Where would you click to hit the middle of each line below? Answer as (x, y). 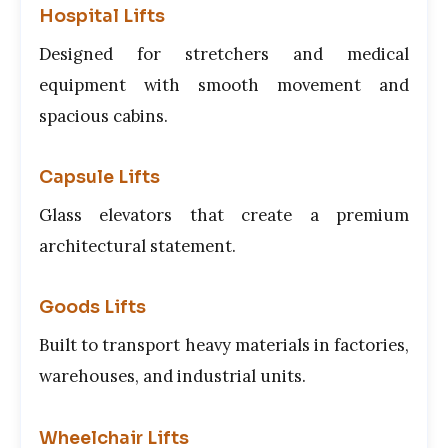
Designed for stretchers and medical (224, 54)
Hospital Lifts (102, 16)
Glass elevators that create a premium (224, 215)
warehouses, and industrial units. (172, 376)
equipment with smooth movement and (224, 85)
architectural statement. (137, 246)
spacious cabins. (103, 116)
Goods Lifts (92, 307)
